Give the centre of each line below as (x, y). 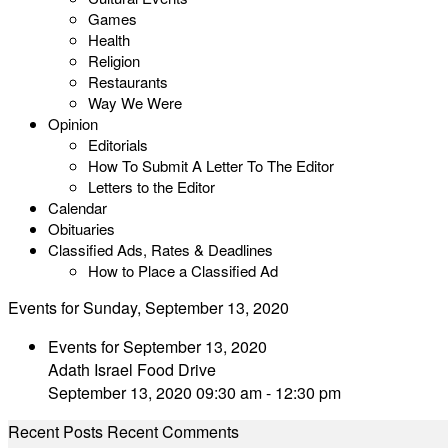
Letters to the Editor (151, 186)
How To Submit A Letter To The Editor (211, 165)
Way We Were (135, 102)
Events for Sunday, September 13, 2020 (148, 307)
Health (109, 39)
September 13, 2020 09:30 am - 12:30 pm (194, 392)
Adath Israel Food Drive (132, 369)
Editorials (118, 144)
